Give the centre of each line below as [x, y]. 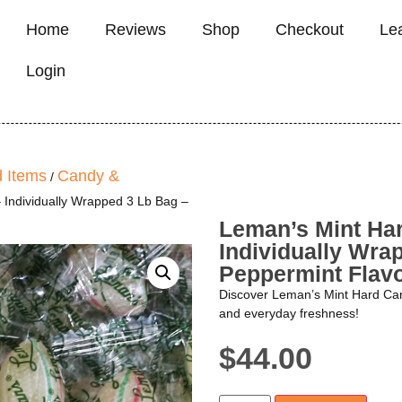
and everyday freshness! [289, 313]
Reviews [135, 30]
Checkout [309, 30]
